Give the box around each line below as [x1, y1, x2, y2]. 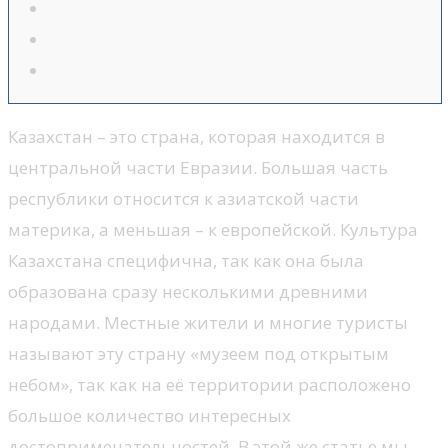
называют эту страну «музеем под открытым [8, 342, 389, 366]
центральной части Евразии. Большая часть [8, 156, 388, 180]
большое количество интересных [8, 404, 291, 428]
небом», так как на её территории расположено [8, 373, 411, 397]
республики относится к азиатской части [8, 187, 359, 211]
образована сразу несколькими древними [8, 280, 368, 304]
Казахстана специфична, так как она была [8, 249, 364, 273]
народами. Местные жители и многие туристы [8, 311, 408, 335]
